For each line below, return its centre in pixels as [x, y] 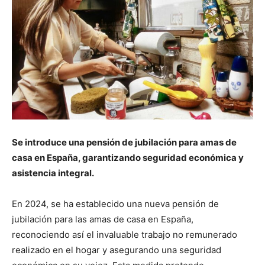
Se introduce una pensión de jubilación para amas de [124, 142]
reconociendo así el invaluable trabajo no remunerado [125, 235]
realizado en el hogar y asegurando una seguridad [117, 250]
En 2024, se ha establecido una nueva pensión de [115, 204]
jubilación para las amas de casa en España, [103, 219]
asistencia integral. [53, 173]
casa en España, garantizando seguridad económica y [128, 158]
